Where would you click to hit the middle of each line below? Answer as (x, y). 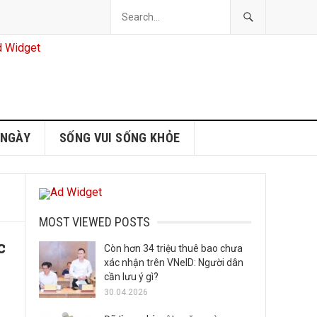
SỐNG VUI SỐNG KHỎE (120, 138)
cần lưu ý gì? (131, 277)
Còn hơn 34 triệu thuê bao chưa (173, 248)
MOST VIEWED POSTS (94, 222)
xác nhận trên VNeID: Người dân (174, 263)
